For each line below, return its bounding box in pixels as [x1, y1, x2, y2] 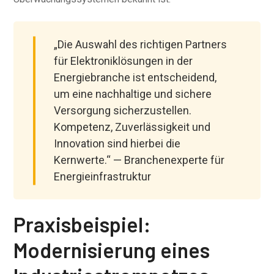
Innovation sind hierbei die [54, 137, 181, 150]
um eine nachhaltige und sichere [54, 87, 212, 100]
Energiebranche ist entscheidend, [54, 71, 217, 84]
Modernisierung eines [13, 237, 210, 262]
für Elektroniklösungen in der [54, 54, 193, 67]
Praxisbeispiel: [13, 212, 152, 237]
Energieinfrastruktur [54, 170, 152, 183]
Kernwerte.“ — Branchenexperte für [54, 154, 225, 166]
